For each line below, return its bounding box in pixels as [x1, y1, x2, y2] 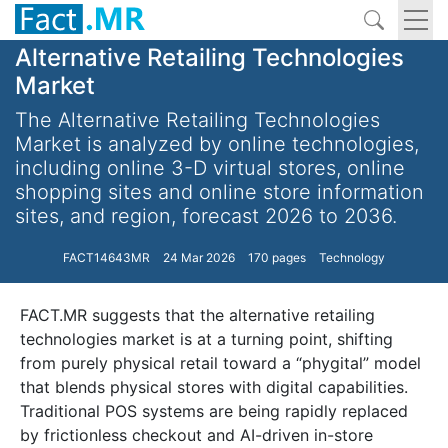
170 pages [248, 250, 306, 265]
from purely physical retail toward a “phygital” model [20, 353, 421, 373]
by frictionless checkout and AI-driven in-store [20, 425, 373, 445]
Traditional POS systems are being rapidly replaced [20, 401, 408, 421]
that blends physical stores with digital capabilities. [20, 377, 408, 397]
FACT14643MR [63, 250, 150, 265]
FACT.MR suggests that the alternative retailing [20, 305, 375, 325]
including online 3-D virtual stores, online [15, 156, 405, 180]
